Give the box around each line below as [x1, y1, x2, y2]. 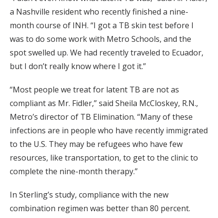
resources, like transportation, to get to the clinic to [10, 152, 198, 163]
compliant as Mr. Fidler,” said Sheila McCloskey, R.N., [10, 98, 198, 109]
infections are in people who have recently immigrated [10, 125, 208, 136]
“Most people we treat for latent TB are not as [10, 84, 179, 95]
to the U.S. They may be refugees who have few [10, 139, 182, 150]
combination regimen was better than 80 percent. [10, 203, 190, 214]
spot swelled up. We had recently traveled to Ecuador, [10, 47, 203, 58]
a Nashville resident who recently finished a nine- [10, 6, 188, 18]
